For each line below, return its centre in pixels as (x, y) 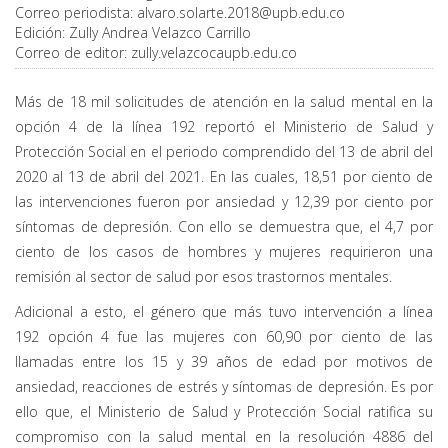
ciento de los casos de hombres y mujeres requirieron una (224, 252)
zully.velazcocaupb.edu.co (214, 53)
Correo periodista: (76, 13)
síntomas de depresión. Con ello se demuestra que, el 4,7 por (224, 227)
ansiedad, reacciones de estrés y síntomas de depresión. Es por (224, 387)
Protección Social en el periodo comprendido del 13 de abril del (224, 152)
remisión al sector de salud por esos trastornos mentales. (203, 277)
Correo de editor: (73, 53)
